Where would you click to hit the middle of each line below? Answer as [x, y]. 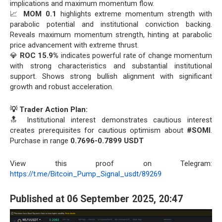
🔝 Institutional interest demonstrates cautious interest [111, 120]
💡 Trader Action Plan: [49, 110]
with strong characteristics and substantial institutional [111, 66]
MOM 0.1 [40, 14]
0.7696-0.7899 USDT [107, 141]
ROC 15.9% [39, 55]
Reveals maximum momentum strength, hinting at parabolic [111, 35]
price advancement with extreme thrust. [74, 45]
